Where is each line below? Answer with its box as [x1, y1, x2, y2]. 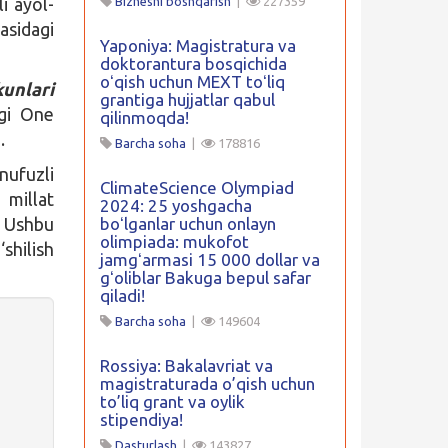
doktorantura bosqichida [99, 54, 287, 73]
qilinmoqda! [99, 108, 189, 127]
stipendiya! [99, 410, 183, 429]
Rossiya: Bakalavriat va [99, 356, 273, 375]
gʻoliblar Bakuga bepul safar [99, 268, 311, 287]
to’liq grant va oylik [99, 392, 245, 411]
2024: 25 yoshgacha [99, 196, 252, 215]
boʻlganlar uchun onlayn [99, 214, 276, 233]
